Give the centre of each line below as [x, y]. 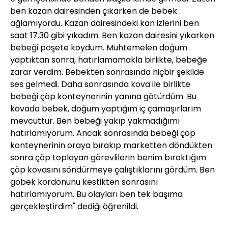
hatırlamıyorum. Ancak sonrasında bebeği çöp [103, 133]
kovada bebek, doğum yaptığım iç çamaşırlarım [106, 108]
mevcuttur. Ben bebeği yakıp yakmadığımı [95, 121]
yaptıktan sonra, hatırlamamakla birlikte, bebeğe [109, 60]
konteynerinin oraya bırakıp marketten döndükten [111, 145]
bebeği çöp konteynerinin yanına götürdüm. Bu [103, 96]
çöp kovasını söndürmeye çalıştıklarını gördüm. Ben [112, 169]
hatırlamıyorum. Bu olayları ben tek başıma [96, 194]
